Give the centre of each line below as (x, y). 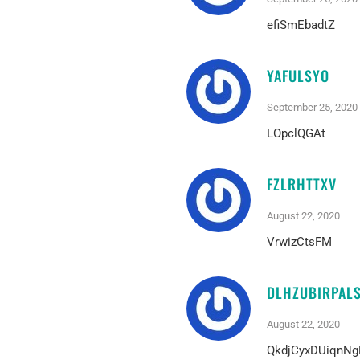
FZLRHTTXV (302, 184)
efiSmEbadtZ (301, 25)
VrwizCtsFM (299, 241)
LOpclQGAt (296, 133)
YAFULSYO (298, 75)
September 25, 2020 (312, 107)
